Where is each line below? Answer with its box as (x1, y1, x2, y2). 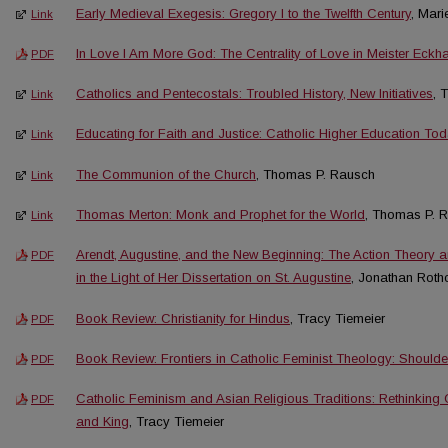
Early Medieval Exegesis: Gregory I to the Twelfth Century (76, 5, 411, 21)
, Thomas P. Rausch (256, 166, 375, 182)
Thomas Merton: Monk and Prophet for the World (76, 206, 365, 222)
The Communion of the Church (76, 166, 256, 182)
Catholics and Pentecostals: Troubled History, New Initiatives (76, 86, 433, 102)
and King (76, 414, 129, 430)
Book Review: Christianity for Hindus (76, 310, 290, 326)
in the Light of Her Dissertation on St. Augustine (76, 270, 351, 286)
